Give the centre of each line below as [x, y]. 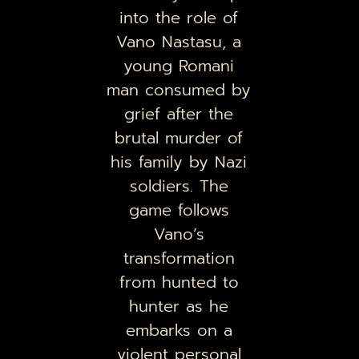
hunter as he [179, 307]
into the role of [179, 18]
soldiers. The [179, 186]
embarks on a [179, 331]
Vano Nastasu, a [179, 42]
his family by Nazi [179, 162]
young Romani [179, 66]
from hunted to [179, 282]
